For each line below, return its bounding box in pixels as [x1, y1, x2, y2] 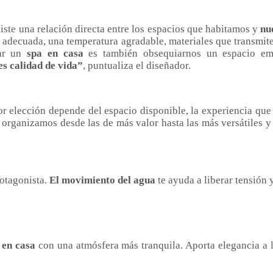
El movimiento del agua [49, 174, 158, 186]
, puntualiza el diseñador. [83, 60, 191, 72]
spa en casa [27, 48, 89, 60]
